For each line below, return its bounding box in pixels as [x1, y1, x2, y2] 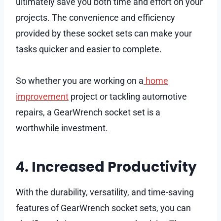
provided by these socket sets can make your [16, 28, 192, 38]
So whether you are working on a [16, 75, 144, 86]
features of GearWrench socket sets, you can [16, 202, 191, 213]
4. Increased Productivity [16, 157, 197, 177]
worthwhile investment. [16, 122, 108, 133]
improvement [16, 91, 69, 102]
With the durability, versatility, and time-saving [16, 186, 194, 197]
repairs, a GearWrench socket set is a [16, 107, 160, 117]
